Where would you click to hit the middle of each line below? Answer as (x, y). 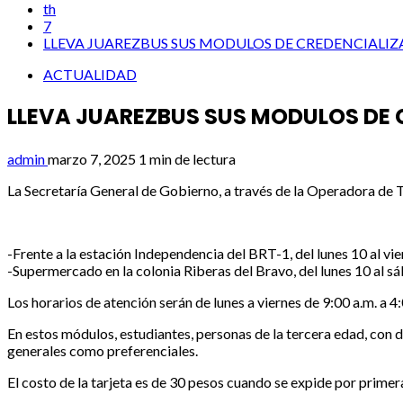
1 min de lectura (187, 158)
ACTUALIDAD (90, 74)
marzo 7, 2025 (93, 158)
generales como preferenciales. (103, 350)
